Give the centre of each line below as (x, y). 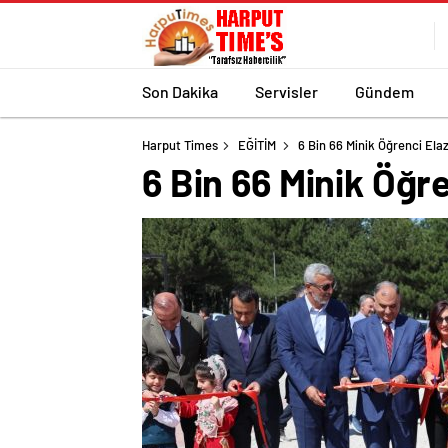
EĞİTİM (257, 145)
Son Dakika (180, 91)
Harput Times (180, 145)
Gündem (384, 91)
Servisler (286, 91)
